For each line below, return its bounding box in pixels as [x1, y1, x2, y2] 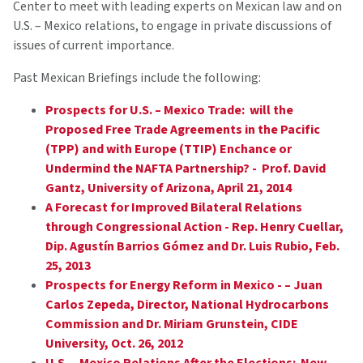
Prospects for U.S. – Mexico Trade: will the [45, 100, 293, 119]
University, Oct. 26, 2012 [45, 334, 186, 352]
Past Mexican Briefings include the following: [13, 68, 261, 87]
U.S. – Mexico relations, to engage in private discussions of [13, 16, 331, 35]
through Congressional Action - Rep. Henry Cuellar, [45, 217, 344, 236]
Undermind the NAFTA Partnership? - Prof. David [45, 159, 326, 177]
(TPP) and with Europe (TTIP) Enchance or [45, 139, 292, 158]
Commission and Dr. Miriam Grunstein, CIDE [45, 314, 298, 333]
